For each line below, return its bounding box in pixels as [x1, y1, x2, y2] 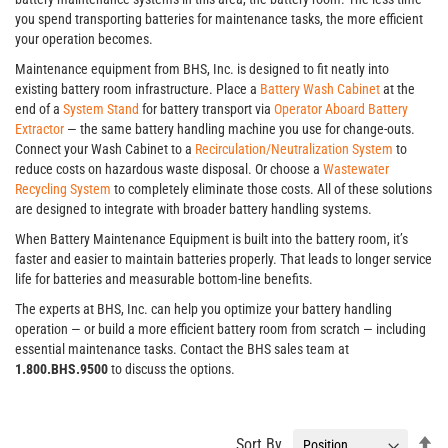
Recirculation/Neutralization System [195, 141, 393, 157]
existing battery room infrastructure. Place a [15, 81, 260, 97]
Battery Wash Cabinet [260, 81, 380, 97]
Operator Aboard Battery [274, 101, 408, 117]
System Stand [63, 101, 139, 117]
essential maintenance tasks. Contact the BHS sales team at [15, 341, 349, 357]
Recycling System [15, 181, 111, 197]
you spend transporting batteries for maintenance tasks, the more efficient [15, 11, 423, 27]
